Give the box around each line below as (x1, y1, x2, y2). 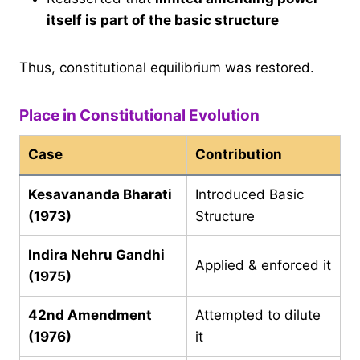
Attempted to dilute (195, 306, 321, 323)
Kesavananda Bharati (28, 186, 172, 202)
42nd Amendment (28, 306, 152, 323)
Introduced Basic (195, 186, 304, 202)
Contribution (195, 145, 282, 162)
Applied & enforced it (195, 256, 331, 273)
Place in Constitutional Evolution (19, 106, 260, 125)
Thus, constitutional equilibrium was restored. (19, 59, 314, 76)
